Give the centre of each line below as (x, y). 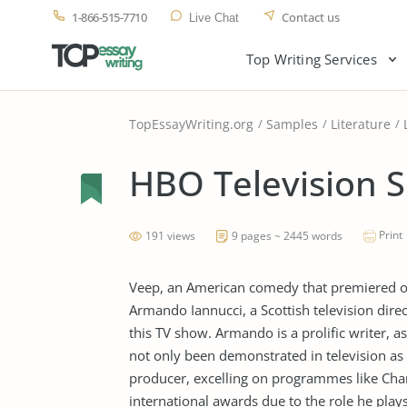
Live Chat (214, 18)
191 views (170, 236)
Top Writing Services (311, 59)
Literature (361, 124)
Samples (292, 124)
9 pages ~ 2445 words (287, 236)
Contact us (311, 17)
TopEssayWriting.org (191, 124)
